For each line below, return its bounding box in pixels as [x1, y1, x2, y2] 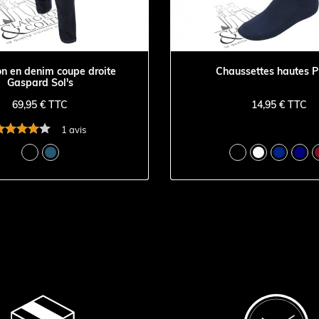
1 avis [61, 123, 86, 135]
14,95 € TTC [251, 98, 307, 112]
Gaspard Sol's [6, 75, 73, 89]
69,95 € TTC [12, 98, 68, 112]
